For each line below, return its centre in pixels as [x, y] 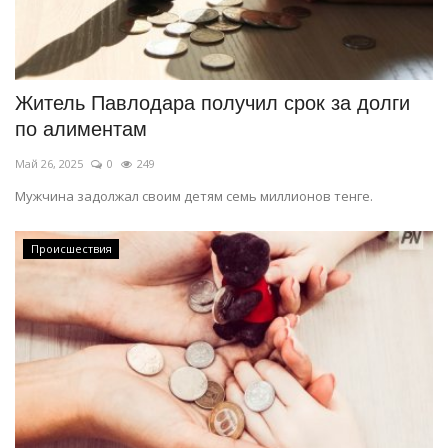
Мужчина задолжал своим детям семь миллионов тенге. [194, 196]
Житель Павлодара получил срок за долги [212, 103]
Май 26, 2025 [49, 164]
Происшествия [71, 249]
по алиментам [81, 129]
